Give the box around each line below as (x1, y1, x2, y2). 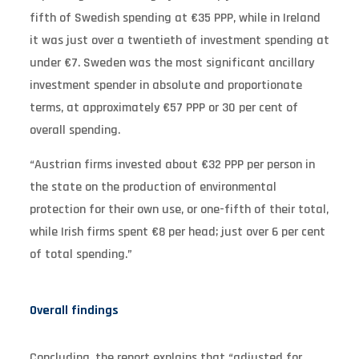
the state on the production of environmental (29, 179, 276, 196)
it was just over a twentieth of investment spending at (29, 32, 329, 50)
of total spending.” (29, 246, 132, 264)
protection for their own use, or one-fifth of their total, (29, 201, 329, 219)
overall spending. (29, 122, 120, 139)
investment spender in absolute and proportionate (29, 77, 302, 95)
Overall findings (29, 302, 119, 320)
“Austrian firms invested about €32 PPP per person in (29, 156, 315, 174)
